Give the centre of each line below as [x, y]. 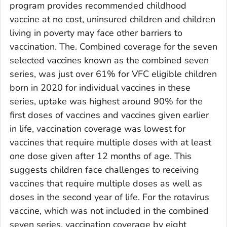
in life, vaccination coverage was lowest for [98, 128]
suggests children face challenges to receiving [104, 169]
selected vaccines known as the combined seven [109, 60]
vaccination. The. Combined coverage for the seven [113, 46]
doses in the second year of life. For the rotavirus [109, 197]
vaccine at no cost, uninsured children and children [112, 19]
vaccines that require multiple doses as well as [106, 183]
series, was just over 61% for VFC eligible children [113, 74]
